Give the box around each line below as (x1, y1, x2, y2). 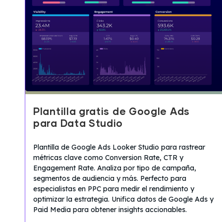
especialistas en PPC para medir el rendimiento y (33, 184, 194, 193)
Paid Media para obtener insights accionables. (33, 205, 187, 214)
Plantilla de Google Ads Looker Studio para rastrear (33, 142, 205, 152)
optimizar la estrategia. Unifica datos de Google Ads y (33, 194, 214, 204)
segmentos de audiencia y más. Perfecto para (33, 173, 186, 183)
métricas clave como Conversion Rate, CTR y (33, 153, 183, 162)
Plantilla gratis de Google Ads (33, 107, 190, 117)
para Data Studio (33, 118, 123, 129)
